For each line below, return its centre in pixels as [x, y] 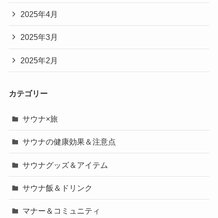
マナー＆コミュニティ [62, 210]
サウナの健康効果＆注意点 [69, 142]
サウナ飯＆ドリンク [58, 188]
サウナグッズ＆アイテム [65, 165]
